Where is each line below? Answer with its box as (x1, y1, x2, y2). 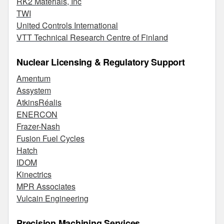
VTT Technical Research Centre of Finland (16, 31, 168, 43)
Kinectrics (16, 168, 51, 180)
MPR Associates (16, 180, 75, 192)
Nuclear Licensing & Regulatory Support (16, 55, 185, 68)
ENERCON (16, 108, 57, 120)
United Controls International (16, 19, 118, 31)
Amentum (16, 72, 50, 84)
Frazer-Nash (16, 120, 60, 132)
